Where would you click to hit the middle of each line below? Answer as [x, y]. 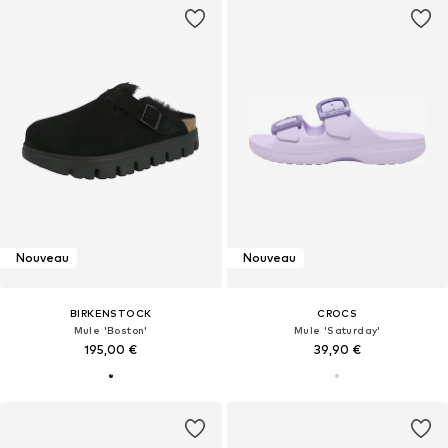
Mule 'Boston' [110, 329]
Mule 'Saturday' [337, 329]
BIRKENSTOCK [111, 312]
